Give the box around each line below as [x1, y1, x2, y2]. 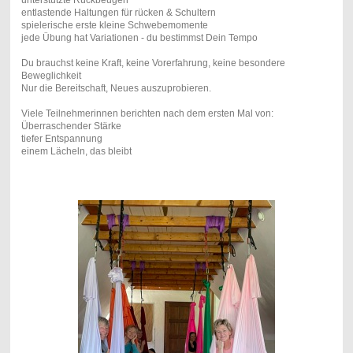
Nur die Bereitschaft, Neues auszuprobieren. [20, 82, 211, 94]
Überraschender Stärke [20, 120, 121, 132]
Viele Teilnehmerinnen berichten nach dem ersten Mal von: [20, 107, 273, 119]
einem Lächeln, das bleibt [20, 145, 132, 157]
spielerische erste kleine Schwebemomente [20, 19, 208, 31]
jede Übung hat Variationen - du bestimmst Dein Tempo [20, 32, 258, 43]
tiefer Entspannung [20, 132, 102, 144]
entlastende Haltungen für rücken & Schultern [20, 6, 216, 18]
